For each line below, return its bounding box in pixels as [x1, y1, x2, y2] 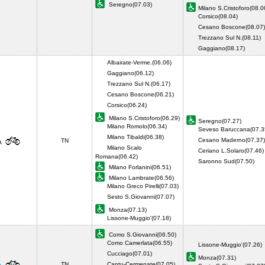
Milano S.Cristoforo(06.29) [107, 115, 180, 121]
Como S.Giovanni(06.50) [107, 231, 176, 238]
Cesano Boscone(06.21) [107, 91, 174, 98]
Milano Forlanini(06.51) [107, 164, 171, 170]
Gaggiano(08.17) [198, 45, 248, 51]
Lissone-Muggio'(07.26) [198, 241, 262, 248]
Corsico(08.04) [198, 13, 238, 20]
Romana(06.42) [95, 153, 138, 160]
